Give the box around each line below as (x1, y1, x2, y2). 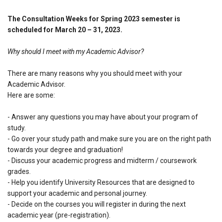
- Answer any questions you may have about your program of (7, 113, 198, 121)
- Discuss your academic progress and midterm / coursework (7, 157, 197, 165)
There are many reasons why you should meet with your (7, 69, 182, 78)
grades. (7, 167, 31, 176)
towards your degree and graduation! (7, 146, 123, 154)
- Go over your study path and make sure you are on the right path (7, 135, 211, 143)
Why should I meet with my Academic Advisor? (7, 48, 144, 56)
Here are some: (7, 91, 55, 100)
